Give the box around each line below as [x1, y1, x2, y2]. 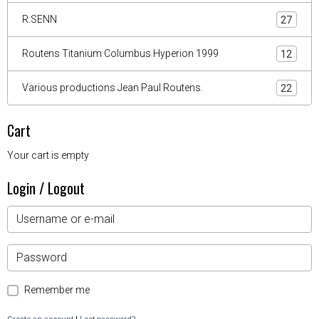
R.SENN [22, 14, 57, 25]
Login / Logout [7, 177, 85, 199]
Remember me [24, 284, 90, 296]
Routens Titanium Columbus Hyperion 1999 [22, 48, 219, 59]
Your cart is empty [7, 150, 89, 161]
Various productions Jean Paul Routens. [22, 82, 203, 93]
